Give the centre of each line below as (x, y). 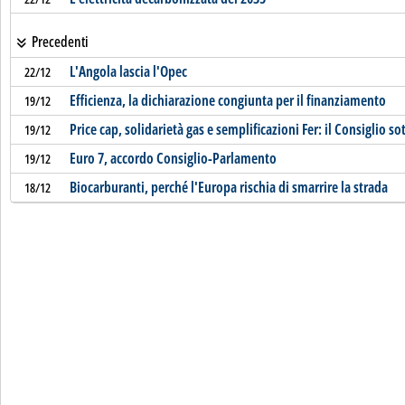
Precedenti (58, 42)
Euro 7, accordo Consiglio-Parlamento (173, 158)
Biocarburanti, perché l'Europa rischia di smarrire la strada (228, 187)
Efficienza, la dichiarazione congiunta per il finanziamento (227, 100)
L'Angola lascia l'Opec (128, 71)
